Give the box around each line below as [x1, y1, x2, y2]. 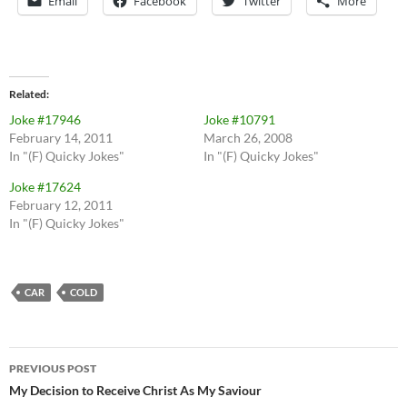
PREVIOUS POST [9, 362, 96, 376]
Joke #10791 [203, 112, 275, 128]
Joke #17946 [9, 112, 81, 128]
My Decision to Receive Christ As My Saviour [9, 382, 262, 399]
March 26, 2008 [203, 130, 293, 146]
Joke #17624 [9, 179, 81, 195]
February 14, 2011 [9, 130, 113, 146]
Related [9, 87, 46, 102]
